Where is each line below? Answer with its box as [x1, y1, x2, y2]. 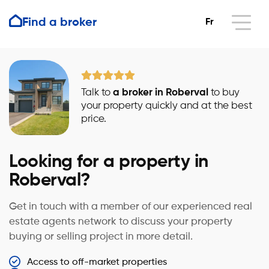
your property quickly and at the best [81, 100, 252, 111]
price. [81, 113, 106, 124]
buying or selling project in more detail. [9, 232, 193, 242]
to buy [208, 87, 240, 98]
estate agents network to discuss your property [9, 217, 232, 227]
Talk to [81, 87, 113, 98]
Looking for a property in [9, 153, 208, 171]
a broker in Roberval [113, 87, 208, 98]
